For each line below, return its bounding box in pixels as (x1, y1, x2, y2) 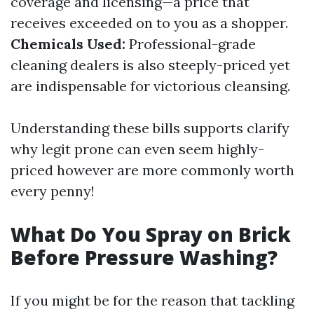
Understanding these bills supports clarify (11, 119, 289, 137)
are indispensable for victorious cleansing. (11, 77, 290, 95)
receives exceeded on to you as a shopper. (11, 14, 288, 32)
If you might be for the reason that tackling (11, 292, 294, 309)
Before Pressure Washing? (11, 244, 278, 271)
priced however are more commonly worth (11, 161, 294, 179)
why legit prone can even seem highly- (11, 140, 264, 158)
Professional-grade (125, 35, 256, 53)
